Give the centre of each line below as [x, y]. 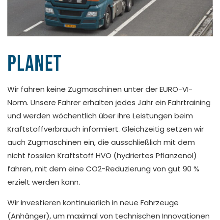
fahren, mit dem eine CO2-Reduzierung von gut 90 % [103, 168]
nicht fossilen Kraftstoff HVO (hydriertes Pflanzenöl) [102, 155]
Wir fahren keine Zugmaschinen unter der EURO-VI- [100, 89]
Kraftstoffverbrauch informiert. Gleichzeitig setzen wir [106, 129]
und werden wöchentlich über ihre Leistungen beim [100, 115]
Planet [35, 64]
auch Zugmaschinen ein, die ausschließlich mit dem [101, 142]
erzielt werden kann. [44, 182]
